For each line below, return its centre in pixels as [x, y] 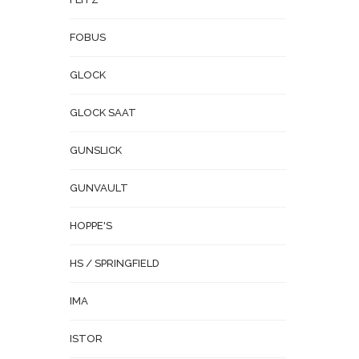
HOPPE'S [91, 226]
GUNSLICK [96, 150]
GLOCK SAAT [103, 113]
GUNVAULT [99, 188]
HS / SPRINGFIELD [115, 263]
